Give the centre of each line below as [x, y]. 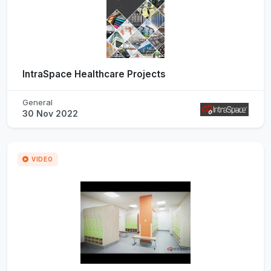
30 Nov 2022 [50, 113]
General [38, 102]
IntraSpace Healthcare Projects [94, 74]
